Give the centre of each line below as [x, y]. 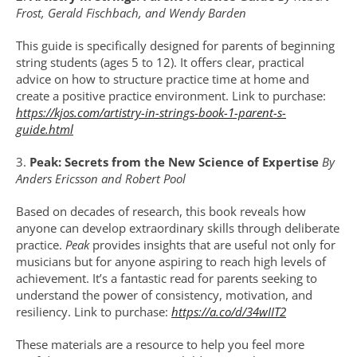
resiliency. [43, 312]
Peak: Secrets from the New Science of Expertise [176, 162]
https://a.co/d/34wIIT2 [229, 312]
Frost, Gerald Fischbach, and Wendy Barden [131, 13]
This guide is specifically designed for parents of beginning [175, 45]
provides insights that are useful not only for [212, 245]
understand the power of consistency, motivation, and [164, 295]
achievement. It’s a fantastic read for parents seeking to [167, 278]
